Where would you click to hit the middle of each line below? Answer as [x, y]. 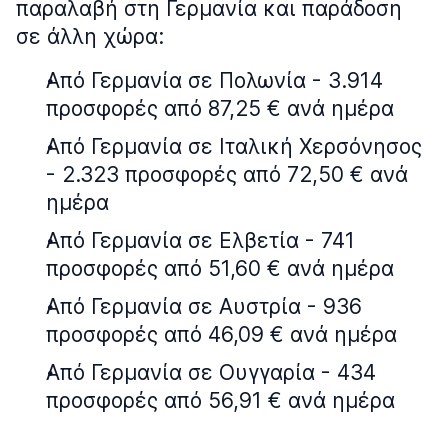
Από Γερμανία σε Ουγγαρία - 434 [211, 372]
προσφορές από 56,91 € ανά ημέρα [220, 400]
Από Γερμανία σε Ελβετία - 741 [200, 240]
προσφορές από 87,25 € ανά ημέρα [220, 108]
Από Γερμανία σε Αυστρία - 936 [204, 306]
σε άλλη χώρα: [90, 36]
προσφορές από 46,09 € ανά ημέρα [221, 334]
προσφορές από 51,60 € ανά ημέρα [220, 268]
